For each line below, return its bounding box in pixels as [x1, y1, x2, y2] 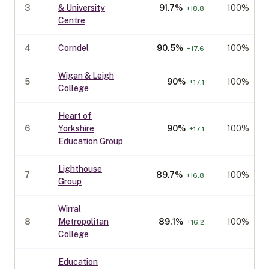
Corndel [58, 43, 89, 53]
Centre [58, 16, 85, 25]
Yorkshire [58, 124, 94, 133]
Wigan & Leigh [58, 71, 114, 80]
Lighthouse [58, 164, 102, 174]
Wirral [58, 204, 81, 214]
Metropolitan [58, 217, 109, 226]
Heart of [58, 111, 92, 121]
